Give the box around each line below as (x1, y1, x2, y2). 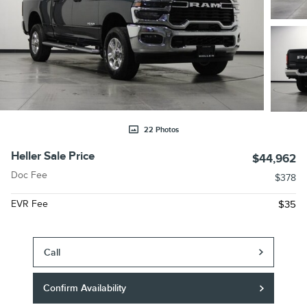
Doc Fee (11, 169, 47, 182)
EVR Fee (11, 198, 48, 210)
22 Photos (143, 125, 179, 135)
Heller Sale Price (11, 149, 95, 164)
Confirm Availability (43, 282, 127, 295)
